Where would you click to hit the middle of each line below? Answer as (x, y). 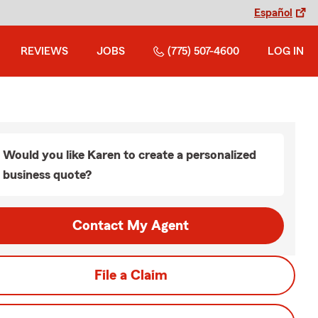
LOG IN (286, 51)
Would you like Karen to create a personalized (130, 155)
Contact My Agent (131, 226)
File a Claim (131, 275)
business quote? (47, 175)
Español (273, 13)
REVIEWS (44, 51)
